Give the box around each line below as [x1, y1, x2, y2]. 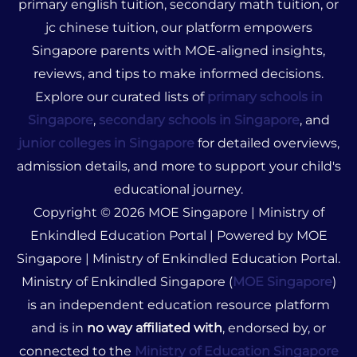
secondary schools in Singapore [98, 112, 300, 128]
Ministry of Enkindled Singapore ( [21, 274, 233, 290]
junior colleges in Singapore [18, 135, 194, 151]
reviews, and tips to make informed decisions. [33, 66, 324, 82]
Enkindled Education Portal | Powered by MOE [29, 228, 328, 244]
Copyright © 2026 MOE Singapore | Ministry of [33, 205, 324, 221]
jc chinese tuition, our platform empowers [45, 20, 312, 36]
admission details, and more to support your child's [16, 159, 341, 175]
